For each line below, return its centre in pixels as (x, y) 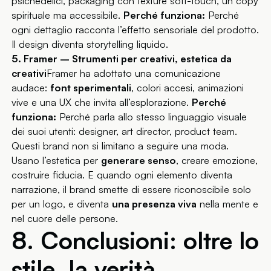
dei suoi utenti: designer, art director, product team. (125, 132)
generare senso (139, 161)
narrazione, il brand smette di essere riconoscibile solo (132, 190)
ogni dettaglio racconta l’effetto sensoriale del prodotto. (135, 30)
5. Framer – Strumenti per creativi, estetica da (122, 59)
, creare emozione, (217, 161)
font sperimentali (91, 88)
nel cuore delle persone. (65, 219)
